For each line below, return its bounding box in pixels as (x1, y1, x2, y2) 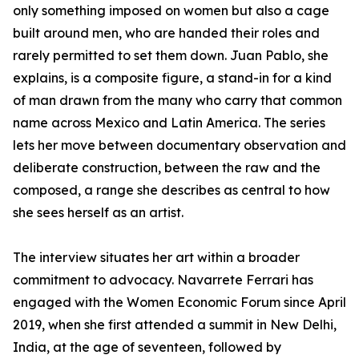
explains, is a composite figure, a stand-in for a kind (13, 70, 332, 87)
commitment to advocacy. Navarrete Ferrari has (13, 272, 313, 288)
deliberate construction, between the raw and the (13, 159, 321, 176)
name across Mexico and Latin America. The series (13, 115, 325, 131)
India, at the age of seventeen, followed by (13, 339, 281, 356)
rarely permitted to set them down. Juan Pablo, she (13, 47, 329, 64)
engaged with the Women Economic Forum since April (13, 294, 346, 311)
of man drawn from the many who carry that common (13, 92, 342, 109)
